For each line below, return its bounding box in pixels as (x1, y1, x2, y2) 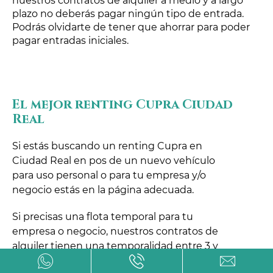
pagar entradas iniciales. (12, 35, 129, 47)
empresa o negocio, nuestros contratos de (12, 225, 218, 237)
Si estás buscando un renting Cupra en (12, 140, 202, 152)
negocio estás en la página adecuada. (12, 183, 194, 196)
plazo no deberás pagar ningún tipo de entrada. (12, 8, 244, 20)
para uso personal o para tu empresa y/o (12, 169, 206, 181)
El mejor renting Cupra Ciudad (12, 96, 233, 113)
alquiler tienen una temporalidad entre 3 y (12, 239, 218, 252)
